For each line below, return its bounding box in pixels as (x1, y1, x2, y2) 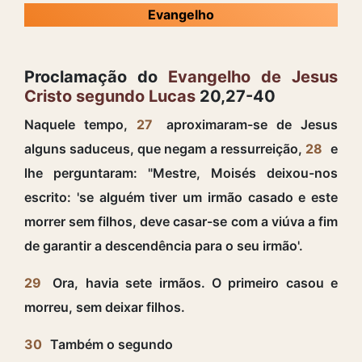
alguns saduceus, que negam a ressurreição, (24, 140, 305, 157)
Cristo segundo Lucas (24, 86, 196, 106)
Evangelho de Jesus (168, 66, 338, 86)
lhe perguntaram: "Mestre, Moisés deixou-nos (24, 164, 338, 181)
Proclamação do (24, 66, 168, 86)
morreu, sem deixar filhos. (24, 298, 185, 315)
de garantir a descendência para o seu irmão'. (24, 237, 303, 254)
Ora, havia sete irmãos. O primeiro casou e (46, 274, 338, 291)
